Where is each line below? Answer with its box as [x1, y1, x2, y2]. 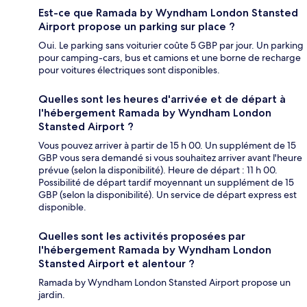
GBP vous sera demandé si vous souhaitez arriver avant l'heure [38, 151, 302, 164]
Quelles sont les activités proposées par [38, 230, 245, 243]
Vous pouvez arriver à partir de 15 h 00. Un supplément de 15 [38, 139, 296, 152]
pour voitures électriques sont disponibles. [38, 64, 220, 77]
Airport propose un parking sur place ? [38, 20, 235, 34]
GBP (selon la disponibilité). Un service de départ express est [38, 188, 297, 201]
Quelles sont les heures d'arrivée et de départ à [38, 93, 286, 106]
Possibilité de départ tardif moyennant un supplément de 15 [38, 176, 294, 189]
